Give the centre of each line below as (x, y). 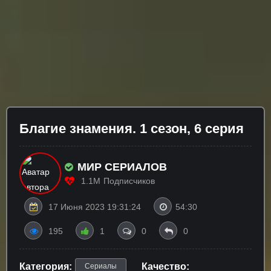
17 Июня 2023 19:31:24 (95, 207)
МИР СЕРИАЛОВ (122, 167)
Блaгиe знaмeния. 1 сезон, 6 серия (132, 128)
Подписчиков (129, 181)
